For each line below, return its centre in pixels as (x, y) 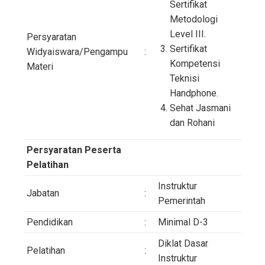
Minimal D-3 (183, 222)
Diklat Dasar (183, 243)
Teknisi (185, 78)
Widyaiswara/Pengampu (77, 51)
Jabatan (43, 193)
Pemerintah (182, 201)
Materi (40, 66)
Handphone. (194, 93)
